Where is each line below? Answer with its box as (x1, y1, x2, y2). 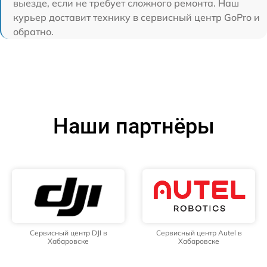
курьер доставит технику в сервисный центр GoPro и (13, 11, 260, 23)
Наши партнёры (52, 113, 215, 139)
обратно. (13, 25, 54, 38)
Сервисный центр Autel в (156, 228, 242, 237)
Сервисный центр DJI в (29, 228, 107, 237)
